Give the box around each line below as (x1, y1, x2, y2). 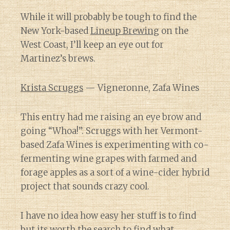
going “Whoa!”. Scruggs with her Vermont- (21, 125, 203, 137)
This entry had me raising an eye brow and (21, 111, 201, 123)
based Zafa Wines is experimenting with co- (21, 139, 209, 150)
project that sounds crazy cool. (21, 181, 149, 192)
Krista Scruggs (21, 82, 83, 93)
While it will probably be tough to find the (21, 11, 197, 23)
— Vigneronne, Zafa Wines (83, 82, 199, 93)
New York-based (21, 25, 90, 36)
